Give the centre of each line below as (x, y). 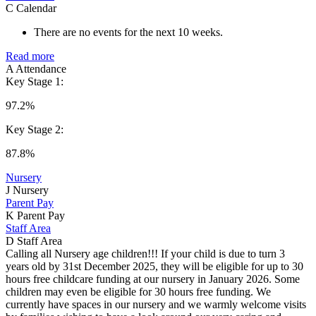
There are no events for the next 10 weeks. (128, 32)
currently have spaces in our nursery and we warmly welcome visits (156, 304)
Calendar (36, 8)
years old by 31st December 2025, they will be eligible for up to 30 (154, 266)
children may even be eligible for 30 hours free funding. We (138, 291)
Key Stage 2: (35, 129)
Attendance (41, 68)
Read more (30, 56)
